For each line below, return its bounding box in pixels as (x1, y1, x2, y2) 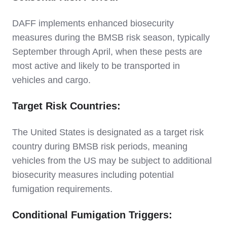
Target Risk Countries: (12, 100, 121, 111)
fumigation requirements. (12, 183, 112, 194)
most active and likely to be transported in (12, 60, 180, 71)
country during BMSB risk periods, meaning (12, 141, 187, 152)
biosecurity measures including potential (12, 169, 174, 180)
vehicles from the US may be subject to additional (12, 155, 212, 166)
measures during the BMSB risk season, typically (12, 32, 210, 43)
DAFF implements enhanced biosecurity (12, 18, 174, 28)
